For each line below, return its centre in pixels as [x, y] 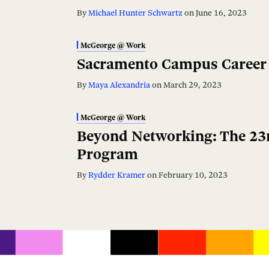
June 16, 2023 [221, 13]
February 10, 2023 [193, 175]
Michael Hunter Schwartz [135, 13]
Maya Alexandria [119, 85]
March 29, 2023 [192, 85]
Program [107, 154]
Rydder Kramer [117, 175]
